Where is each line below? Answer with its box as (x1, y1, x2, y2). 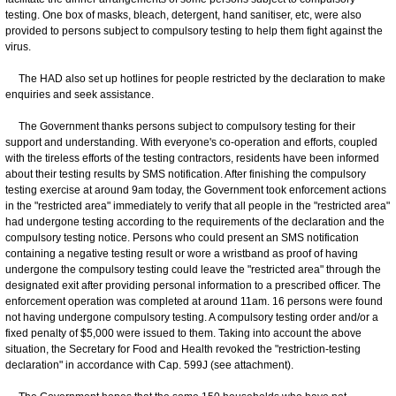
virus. (5, 40, 31, 53)
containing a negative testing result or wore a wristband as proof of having (5, 247, 358, 260)
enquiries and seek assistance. (5, 88, 154, 101)
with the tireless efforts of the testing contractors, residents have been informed (5, 151, 379, 164)
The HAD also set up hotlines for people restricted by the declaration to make (5, 72, 385, 85)
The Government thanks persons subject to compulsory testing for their (5, 119, 355, 133)
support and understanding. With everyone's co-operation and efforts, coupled (5, 135, 377, 148)
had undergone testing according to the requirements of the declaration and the (5, 215, 385, 228)
